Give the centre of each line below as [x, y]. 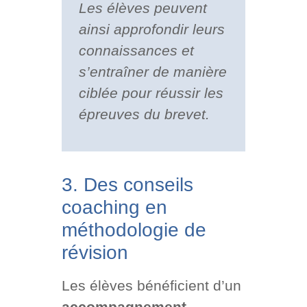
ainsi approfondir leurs [151, 29]
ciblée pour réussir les [151, 93]
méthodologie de [134, 230]
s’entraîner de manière [152, 71]
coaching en [114, 208]
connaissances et [136, 50]
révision [95, 253]
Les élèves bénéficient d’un [151, 286]
